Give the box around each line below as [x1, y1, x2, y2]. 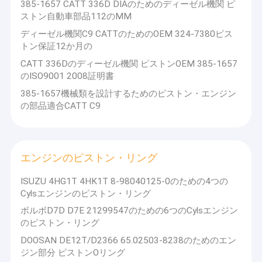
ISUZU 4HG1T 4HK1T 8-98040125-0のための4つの [20, 175, 229, 187]
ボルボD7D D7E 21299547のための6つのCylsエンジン [20, 205, 239, 216]
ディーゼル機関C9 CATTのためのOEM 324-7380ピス [20, 28, 233, 39]
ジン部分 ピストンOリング [20, 247, 126, 258]
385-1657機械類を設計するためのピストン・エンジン [20, 88, 237, 99]
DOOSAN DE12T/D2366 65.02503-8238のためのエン [20, 235, 237, 246]
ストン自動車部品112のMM [20, 11, 132, 22]
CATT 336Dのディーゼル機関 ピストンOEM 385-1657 [20, 58, 238, 69]
